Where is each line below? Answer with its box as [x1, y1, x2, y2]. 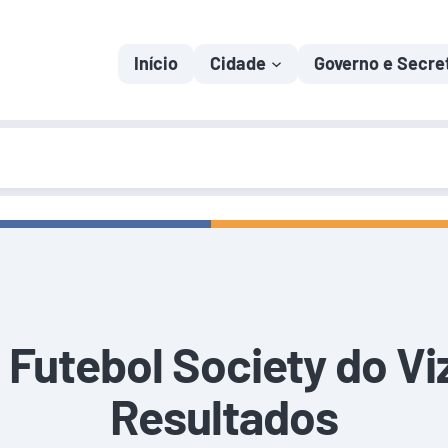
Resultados [110, 387, 338, 445]
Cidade [210, 52, 267, 74]
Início [134, 52, 179, 74]
